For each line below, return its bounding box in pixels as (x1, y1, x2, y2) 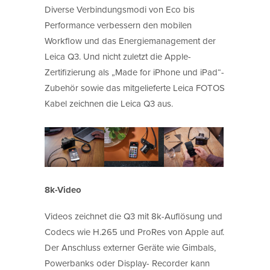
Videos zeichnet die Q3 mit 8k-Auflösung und (45, 209, 222, 222)
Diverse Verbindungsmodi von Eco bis (45, 2, 195, 16)
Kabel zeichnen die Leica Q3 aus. (45, 96, 173, 110)
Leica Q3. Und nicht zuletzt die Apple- (45, 49, 191, 63)
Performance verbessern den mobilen (45, 18, 192, 31)
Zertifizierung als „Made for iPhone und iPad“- (45, 65, 224, 78)
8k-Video (45, 183, 81, 196)
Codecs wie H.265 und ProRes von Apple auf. (45, 225, 224, 238)
